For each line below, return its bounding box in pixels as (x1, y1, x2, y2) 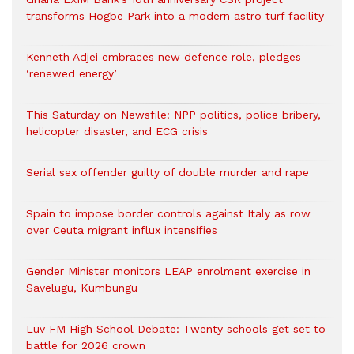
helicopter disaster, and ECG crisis (26, 125, 208, 138)
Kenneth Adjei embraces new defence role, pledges (26, 51, 301, 64)
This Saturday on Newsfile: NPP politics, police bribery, (26, 108, 321, 122)
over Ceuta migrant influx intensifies (26, 224, 217, 237)
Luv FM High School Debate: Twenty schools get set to (26, 322, 326, 336)
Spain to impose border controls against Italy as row (26, 207, 311, 220)
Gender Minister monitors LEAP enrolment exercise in (26, 265, 311, 278)
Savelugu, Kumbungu (26, 281, 137, 295)
